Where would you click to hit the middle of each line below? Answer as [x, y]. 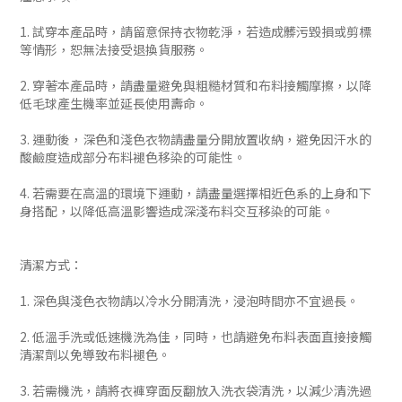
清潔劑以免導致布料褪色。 [95, 354]
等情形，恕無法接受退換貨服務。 [114, 49]
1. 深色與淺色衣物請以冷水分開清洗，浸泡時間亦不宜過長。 [189, 301]
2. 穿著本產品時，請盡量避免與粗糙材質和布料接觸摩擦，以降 [196, 85]
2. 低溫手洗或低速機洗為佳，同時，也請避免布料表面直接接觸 [196, 336]
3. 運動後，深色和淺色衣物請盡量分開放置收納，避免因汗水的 [196, 139]
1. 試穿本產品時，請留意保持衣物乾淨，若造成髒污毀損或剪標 [196, 31]
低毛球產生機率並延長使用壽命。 [114, 103]
